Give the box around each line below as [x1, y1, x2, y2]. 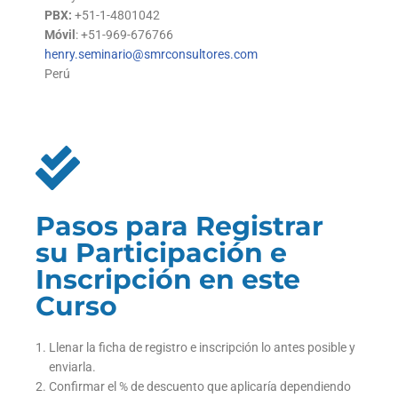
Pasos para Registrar [36, 210, 323, 243]
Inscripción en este [36, 263, 300, 297]
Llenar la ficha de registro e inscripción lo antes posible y [49, 340, 355, 355]
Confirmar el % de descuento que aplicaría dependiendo [49, 379, 351, 394]
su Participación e [36, 236, 287, 270]
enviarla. [49, 360, 96, 375]
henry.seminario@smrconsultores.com [44, 47, 258, 62]
